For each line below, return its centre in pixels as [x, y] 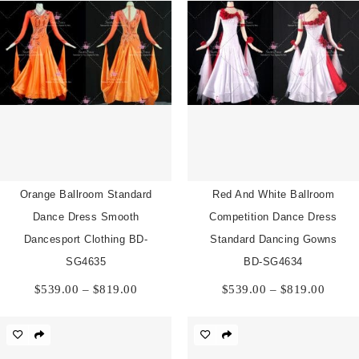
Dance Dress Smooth [86, 217]
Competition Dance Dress [273, 217]
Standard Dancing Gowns [273, 240]
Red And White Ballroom [273, 195]
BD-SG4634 [273, 262]
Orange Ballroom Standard [86, 195]
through [157, 328]
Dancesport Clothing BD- [86, 240]
